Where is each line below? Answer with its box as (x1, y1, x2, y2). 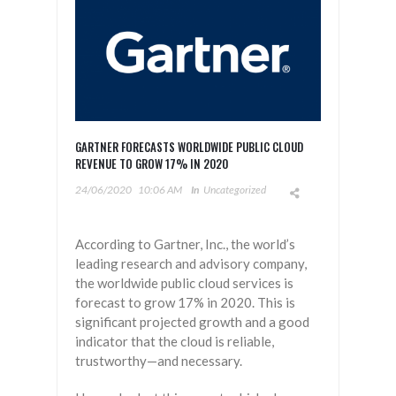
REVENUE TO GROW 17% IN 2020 (75, 155, 228, 173)
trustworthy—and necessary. (75, 353, 242, 369)
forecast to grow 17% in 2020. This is (75, 294, 295, 311)
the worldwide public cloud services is (75, 275, 293, 292)
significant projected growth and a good (75, 314, 309, 331)
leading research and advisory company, (75, 255, 307, 272)
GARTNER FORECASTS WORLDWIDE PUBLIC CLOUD (75, 138, 303, 156)
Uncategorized (203, 183, 266, 197)
